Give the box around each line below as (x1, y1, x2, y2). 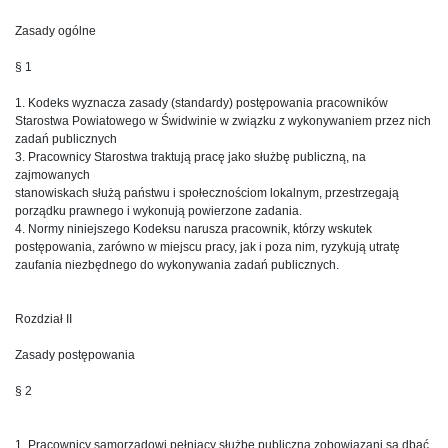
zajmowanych (15, 167, 90, 182)
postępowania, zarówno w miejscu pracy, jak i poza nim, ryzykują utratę (15, 239, 400, 254)
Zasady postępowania (15, 347, 135, 362)
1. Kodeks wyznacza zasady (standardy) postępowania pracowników (15, 95, 388, 110)
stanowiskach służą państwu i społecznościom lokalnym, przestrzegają (15, 185, 399, 200)
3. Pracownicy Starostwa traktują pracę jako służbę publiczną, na (15, 149, 366, 164)
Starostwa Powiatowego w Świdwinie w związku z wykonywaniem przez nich (15, 113, 431, 128)
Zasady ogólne (15, 23, 96, 38)
